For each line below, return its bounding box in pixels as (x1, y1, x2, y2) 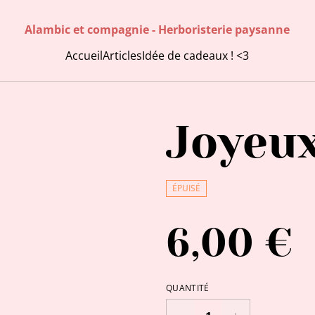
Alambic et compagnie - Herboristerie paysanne (25, 21, 290, 37)
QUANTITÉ (166, 282, 210, 294)
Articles (103, 48, 143, 63)
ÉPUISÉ (172, 182, 200, 194)
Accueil (65, 48, 103, 63)
